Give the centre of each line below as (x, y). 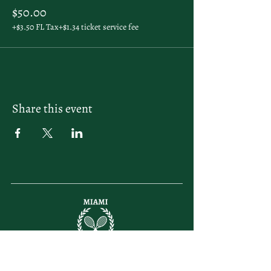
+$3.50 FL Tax (35, 27)
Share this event (52, 109)
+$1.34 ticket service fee (99, 27)
